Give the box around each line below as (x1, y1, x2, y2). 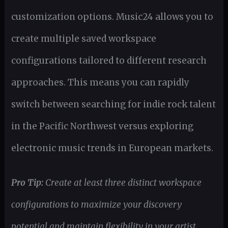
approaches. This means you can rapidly (11, 77, 189, 89)
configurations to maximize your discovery (11, 199, 182, 211)
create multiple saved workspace (11, 33, 156, 45)
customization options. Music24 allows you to (11, 11, 213, 23)
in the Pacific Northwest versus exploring (11, 121, 193, 132)
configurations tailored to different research (11, 55, 207, 67)
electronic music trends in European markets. (11, 142, 213, 154)
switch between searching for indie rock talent (11, 99, 216, 110)
